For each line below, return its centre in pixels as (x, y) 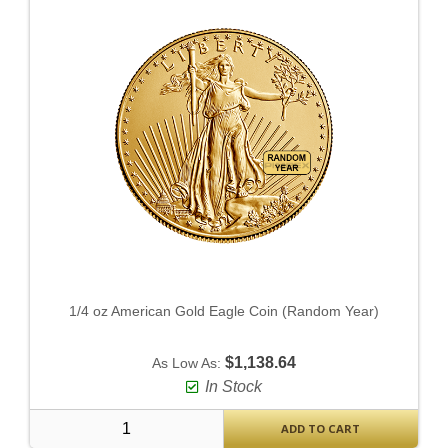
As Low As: (188, 362)
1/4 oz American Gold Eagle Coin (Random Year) (224, 310)
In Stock (234, 386)
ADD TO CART (321, 429)
